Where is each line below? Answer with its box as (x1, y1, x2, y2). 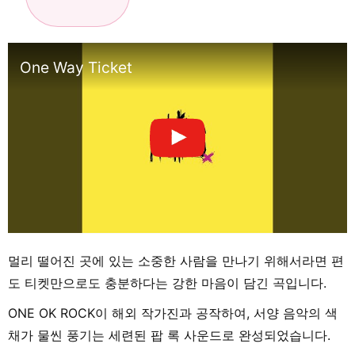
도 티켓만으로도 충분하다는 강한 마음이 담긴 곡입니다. (8, 275, 326, 292)
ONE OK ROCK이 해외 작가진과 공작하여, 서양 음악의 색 (8, 305, 338, 322)
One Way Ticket (20, 58, 132, 78)
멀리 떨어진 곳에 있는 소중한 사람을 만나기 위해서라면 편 (8, 253, 344, 269)
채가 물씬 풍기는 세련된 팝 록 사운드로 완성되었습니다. (8, 327, 330, 344)
